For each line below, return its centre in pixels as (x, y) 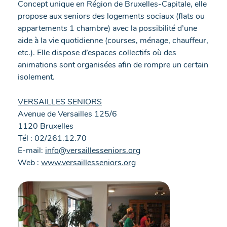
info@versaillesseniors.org (93, 150)
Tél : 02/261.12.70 (52, 138)
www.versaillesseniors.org (88, 162)
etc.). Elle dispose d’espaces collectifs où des (97, 52)
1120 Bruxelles (46, 126)
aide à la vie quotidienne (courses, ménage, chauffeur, (113, 40)
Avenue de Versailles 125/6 (67, 114)
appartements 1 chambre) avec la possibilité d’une (107, 28)
